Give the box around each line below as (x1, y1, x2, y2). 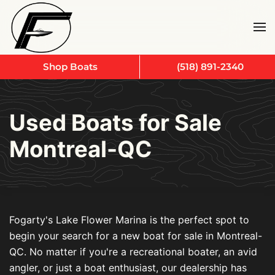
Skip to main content (21, 23, 118, 35)
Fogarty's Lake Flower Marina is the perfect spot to (9, 213, 249, 226)
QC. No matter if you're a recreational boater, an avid (9, 245, 257, 258)
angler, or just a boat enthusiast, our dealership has (9, 261, 247, 274)
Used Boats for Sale (9, 109, 222, 136)
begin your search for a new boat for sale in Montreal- (9, 229, 262, 242)
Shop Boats (43, 61, 98, 72)
